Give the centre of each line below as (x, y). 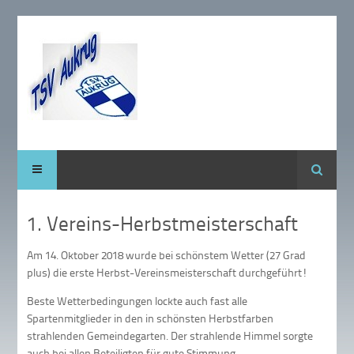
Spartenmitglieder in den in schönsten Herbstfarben (151, 318)
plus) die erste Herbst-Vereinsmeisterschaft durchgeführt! (168, 272)
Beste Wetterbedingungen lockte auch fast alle (137, 300)
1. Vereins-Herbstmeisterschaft (163, 223)
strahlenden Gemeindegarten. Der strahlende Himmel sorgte (170, 335)
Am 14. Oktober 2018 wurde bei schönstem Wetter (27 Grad (167, 254)
